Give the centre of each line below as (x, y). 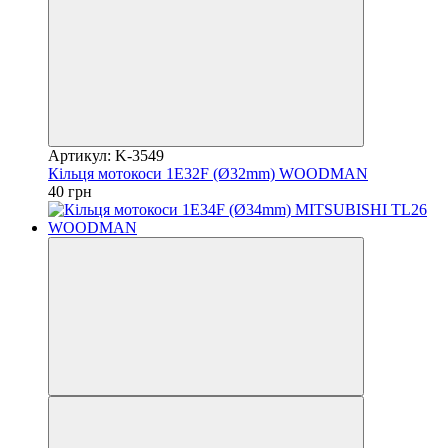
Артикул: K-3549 (106, 155)
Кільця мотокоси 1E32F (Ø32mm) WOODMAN (208, 173)
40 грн (70, 191)
